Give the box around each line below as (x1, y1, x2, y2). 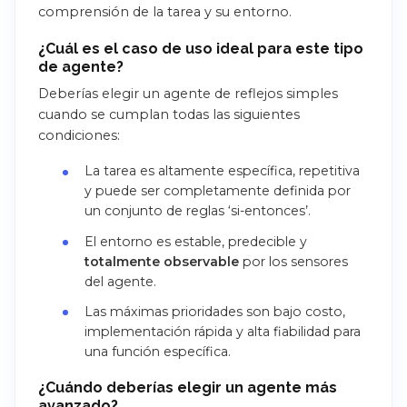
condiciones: (38, 127, 120, 144)
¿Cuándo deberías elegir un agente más (38, 378, 337, 396)
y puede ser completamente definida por (84, 183, 351, 200)
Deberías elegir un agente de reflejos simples (38, 85, 338, 103)
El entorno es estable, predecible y (84, 233, 307, 250)
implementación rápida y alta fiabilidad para (84, 323, 361, 340)
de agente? (38, 58, 124, 76)
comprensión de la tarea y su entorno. (38, 4, 292, 21)
